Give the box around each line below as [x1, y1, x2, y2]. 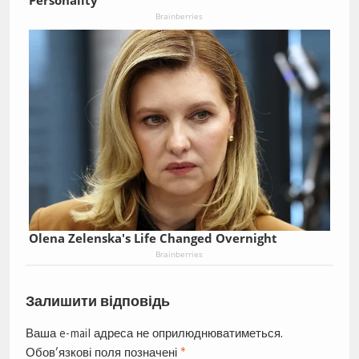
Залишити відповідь [25, 292, 170, 309]
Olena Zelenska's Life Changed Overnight [28, 229, 277, 246]
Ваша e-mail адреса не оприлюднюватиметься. [25, 325, 283, 341]
